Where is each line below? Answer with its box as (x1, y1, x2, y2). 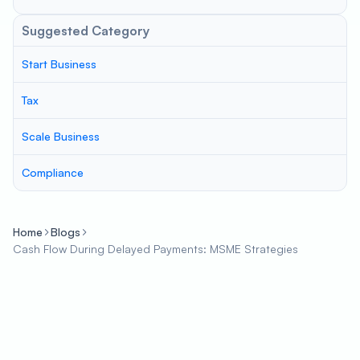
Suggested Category (22, 22, 149, 39)
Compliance (22, 166, 84, 179)
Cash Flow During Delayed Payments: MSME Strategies (13, 242, 301, 256)
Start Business (22, 57, 96, 71)
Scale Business (22, 129, 100, 143)
